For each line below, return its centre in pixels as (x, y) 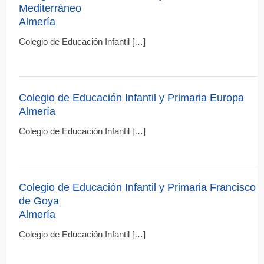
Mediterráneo (50, 8)
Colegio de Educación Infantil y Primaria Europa (132, 98)
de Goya (39, 201)
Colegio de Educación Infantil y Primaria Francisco (138, 187)
